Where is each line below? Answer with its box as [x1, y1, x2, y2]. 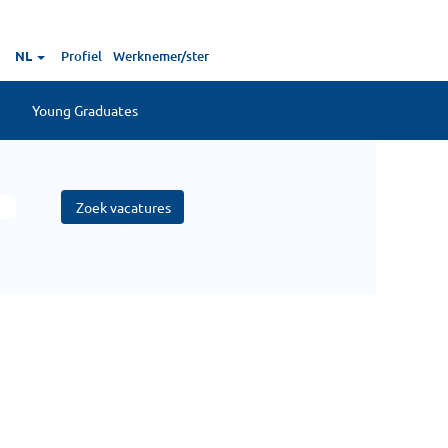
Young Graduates [31, 101, 138, 119]
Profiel [61, 47, 102, 65]
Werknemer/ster [112, 47, 209, 65]
